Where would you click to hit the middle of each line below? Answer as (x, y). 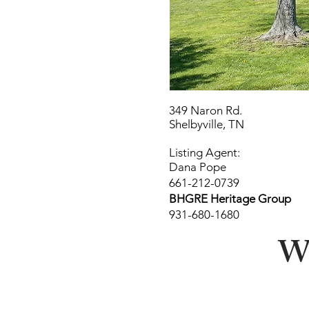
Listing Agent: (205, 152)
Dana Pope (199, 167)
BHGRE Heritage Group (230, 199)
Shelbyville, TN (207, 124)
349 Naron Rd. (206, 110)
